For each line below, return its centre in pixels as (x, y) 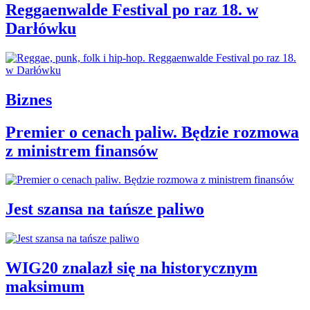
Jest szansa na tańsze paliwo (105, 209)
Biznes (29, 99)
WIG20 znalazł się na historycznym (131, 268)
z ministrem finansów (82, 151)
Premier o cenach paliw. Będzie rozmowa (152, 132)
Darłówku (41, 28)
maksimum (45, 287)
